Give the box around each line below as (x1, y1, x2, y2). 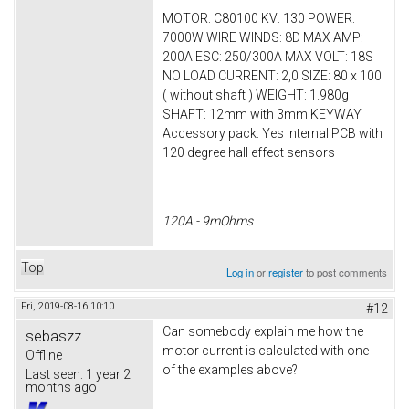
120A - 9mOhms (163, 214, 253, 229)
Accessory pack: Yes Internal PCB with (163, 125, 383, 141)
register (268, 264, 304, 279)
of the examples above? (163, 362, 298, 377)
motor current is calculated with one (163, 342, 369, 358)
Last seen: (26, 366, 83, 382)
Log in (226, 264, 255, 279)
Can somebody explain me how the (163, 323, 363, 339)
